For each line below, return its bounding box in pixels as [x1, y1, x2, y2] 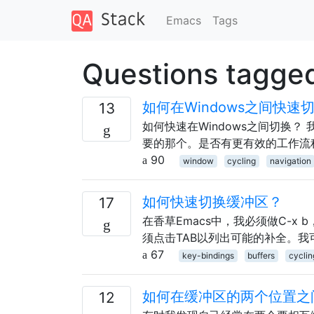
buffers [247, 250, 275, 261]
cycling [227, 155, 257, 166]
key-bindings [182, 250, 234, 261]
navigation [269, 155, 311, 166]
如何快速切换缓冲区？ [142, 193, 282, 210]
